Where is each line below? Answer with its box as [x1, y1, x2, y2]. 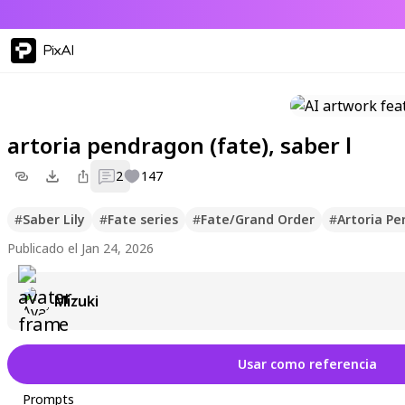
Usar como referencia [237, 355, 377, 372]
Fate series [108, 211, 178, 228]
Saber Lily [23, 211, 85, 228]
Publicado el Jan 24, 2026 [7, 240, 154, 257]
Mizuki [54, 291, 99, 311]
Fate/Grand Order [201, 211, 315, 228]
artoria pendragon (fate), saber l [7, 130, 352, 160]
